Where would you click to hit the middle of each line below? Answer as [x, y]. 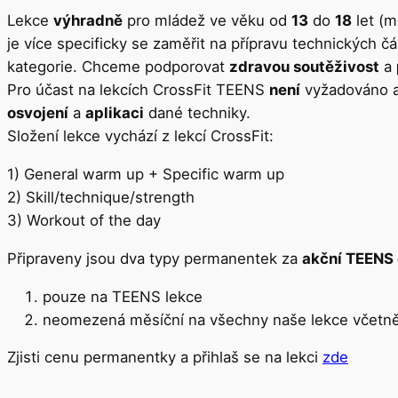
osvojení [38, 113]
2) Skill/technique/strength [101, 197]
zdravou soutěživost [304, 67]
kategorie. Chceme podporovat [118, 67]
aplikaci [115, 113]
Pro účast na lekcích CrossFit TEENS [138, 90]
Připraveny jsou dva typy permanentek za [155, 258]
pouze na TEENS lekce [123, 296]
